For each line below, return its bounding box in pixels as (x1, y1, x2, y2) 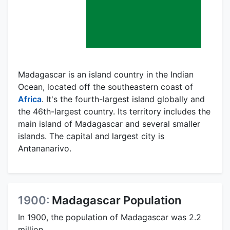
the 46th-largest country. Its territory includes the (18, 106, 210, 117)
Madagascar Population (52, 194, 181, 207)
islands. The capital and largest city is (18, 131, 164, 142)
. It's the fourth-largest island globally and (42, 94, 205, 105)
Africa (18, 94, 42, 105)
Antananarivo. (18, 143, 71, 154)
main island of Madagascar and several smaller (18, 119, 200, 129)
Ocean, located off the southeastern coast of (18, 82, 193, 92)
